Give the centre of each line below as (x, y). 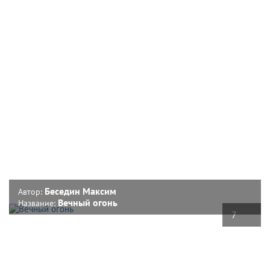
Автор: (31, 191)
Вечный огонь (88, 202)
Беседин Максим (80, 191)
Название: (38, 203)
